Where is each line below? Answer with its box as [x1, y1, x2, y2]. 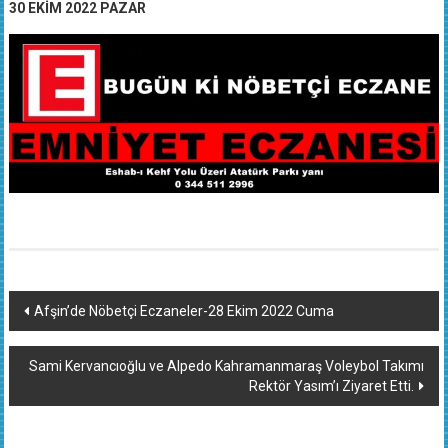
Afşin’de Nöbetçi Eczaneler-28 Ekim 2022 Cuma [33, 302, 334, 319]
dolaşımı [7, 326, 114, 360]
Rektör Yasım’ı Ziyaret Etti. [249, 377, 415, 394]
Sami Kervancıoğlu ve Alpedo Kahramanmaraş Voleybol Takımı [29, 357, 425, 374]
